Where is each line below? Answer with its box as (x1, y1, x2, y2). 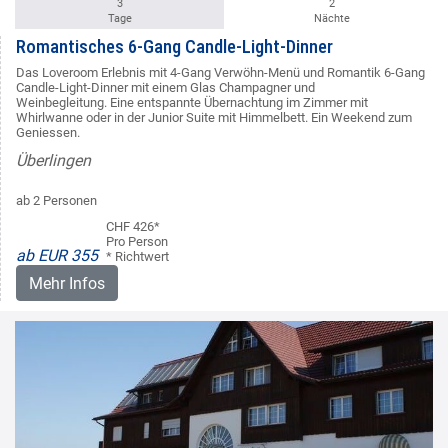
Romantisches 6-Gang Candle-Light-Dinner (16, 36, 333, 58)
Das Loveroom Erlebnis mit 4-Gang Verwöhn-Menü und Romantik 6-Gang (16, 65, 425, 81)
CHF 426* (106, 219, 160, 235)
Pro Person (106, 234, 168, 250)
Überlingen (16, 151, 91, 171)
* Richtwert (106, 249, 169, 265)
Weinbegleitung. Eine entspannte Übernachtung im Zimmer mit (16, 95, 368, 111)
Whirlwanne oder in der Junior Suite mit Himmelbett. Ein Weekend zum (16, 110, 412, 126)
